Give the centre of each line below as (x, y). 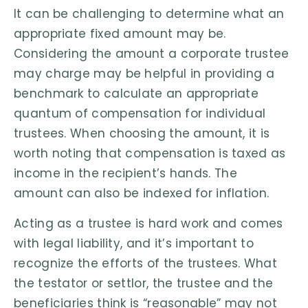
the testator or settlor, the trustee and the (144, 283)
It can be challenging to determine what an (149, 14)
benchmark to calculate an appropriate (136, 94)
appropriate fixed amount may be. (120, 34)
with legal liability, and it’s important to (134, 243)
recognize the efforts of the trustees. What (145, 263)
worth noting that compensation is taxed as (150, 154)
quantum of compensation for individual (140, 114)
